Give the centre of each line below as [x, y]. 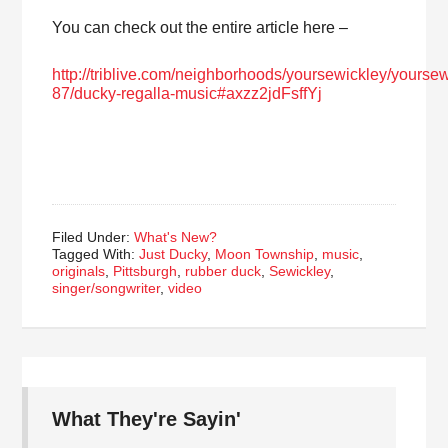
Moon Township [265, 254]
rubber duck [223, 271]
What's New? [176, 237]
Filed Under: [93, 237]
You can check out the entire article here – [200, 27]
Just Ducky [173, 254]
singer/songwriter [106, 288]
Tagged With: [96, 254]
